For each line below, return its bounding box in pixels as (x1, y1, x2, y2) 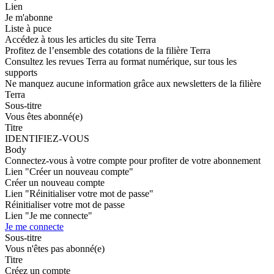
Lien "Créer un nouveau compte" (5, 166, 133, 177)
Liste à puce (5, 23, 51, 34)
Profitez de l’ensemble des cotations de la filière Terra (5, 45, 210, 56)
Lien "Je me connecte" (5, 210, 92, 221)
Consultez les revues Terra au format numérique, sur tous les (5, 56, 237, 67)
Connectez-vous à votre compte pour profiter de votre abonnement (5, 155, 261, 166)
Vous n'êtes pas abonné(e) (5, 243, 105, 254)
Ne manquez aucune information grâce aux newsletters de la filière (5, 78, 261, 89)
